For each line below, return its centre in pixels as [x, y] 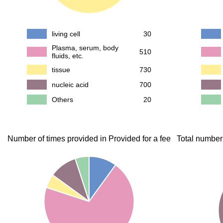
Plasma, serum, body [85, 48]
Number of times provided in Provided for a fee [89, 139]
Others [62, 100]
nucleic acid [70, 85]
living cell [66, 34]
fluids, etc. [68, 56]
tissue [61, 70]
